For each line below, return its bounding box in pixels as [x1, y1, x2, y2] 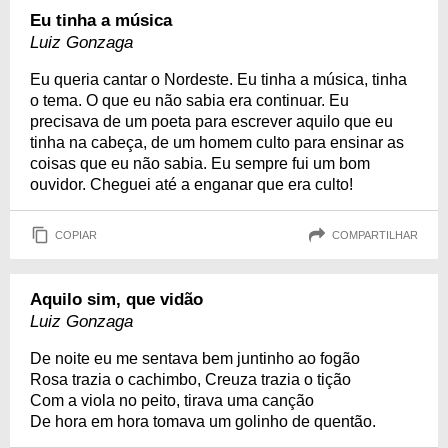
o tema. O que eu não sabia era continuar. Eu [30, 92, 349, 109]
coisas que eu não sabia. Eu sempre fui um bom [30, 155, 370, 172]
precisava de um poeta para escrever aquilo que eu [30, 113, 393, 130]
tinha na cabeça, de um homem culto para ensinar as [30, 134, 404, 151]
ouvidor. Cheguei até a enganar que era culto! [30, 176, 353, 193]
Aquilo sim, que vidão [30, 290, 203, 309]
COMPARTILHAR [332, 228, 418, 241]
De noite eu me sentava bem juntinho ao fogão [30, 350, 360, 367]
